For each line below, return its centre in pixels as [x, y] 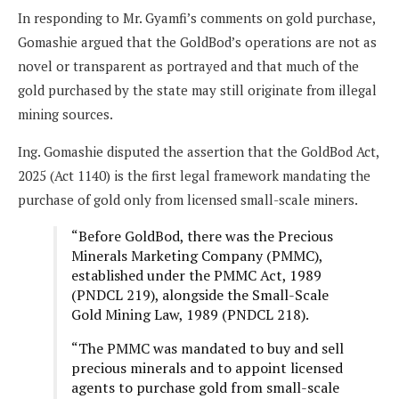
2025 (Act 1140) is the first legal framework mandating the [194, 176]
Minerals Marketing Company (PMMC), [197, 256]
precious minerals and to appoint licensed [207, 368]
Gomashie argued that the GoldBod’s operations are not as [197, 42]
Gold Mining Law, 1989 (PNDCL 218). [190, 315]
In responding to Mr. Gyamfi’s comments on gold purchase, [196, 18]
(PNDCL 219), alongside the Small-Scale [200, 295]
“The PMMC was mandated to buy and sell [208, 349]
